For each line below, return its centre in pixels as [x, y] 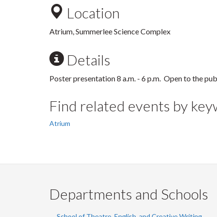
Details [87, 60]
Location [92, 13]
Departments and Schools [129, 194]
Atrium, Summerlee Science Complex [110, 31]
